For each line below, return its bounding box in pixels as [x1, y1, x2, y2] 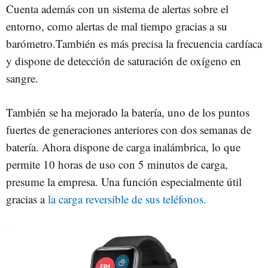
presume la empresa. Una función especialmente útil [6, 174, 242, 189]
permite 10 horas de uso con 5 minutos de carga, [6, 157, 228, 172]
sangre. [6, 71, 42, 86]
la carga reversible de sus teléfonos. [48, 191, 206, 206]
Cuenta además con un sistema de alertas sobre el [6, 1, 229, 16]
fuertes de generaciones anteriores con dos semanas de [6, 122, 251, 137]
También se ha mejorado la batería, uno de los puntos [6, 105, 249, 120]
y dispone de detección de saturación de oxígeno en [6, 53, 241, 68]
